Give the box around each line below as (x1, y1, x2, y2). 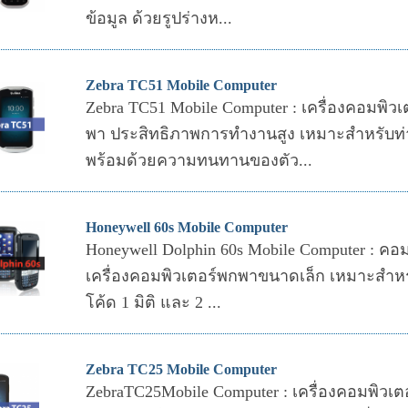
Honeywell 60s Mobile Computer (85, 219, 288, 235)
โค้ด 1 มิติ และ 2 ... (85, 292, 221, 311)
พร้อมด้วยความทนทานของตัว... (85, 150, 312, 169)
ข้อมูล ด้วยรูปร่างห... (85, 8, 232, 27)
